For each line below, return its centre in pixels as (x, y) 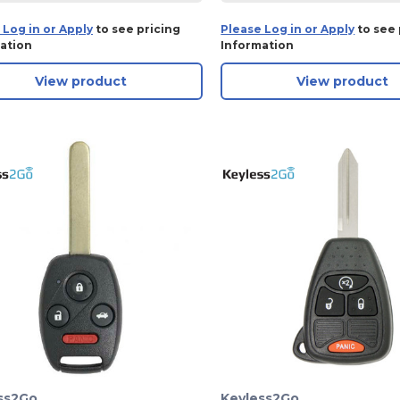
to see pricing (137, 29)
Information (258, 46)
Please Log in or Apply (288, 29)
